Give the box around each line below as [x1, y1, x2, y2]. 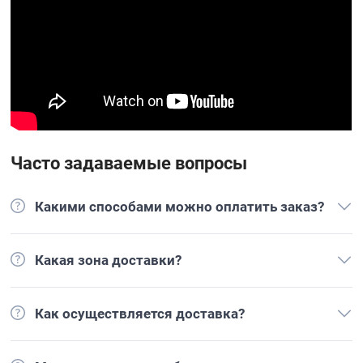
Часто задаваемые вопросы [11, 153, 248, 173]
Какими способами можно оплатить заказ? [35, 199, 325, 215]
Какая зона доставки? [35, 252, 182, 268]
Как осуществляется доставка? [35, 305, 246, 322]
